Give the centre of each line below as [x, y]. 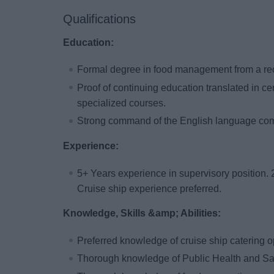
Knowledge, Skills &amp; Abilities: [143, 213]
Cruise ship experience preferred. [151, 188]
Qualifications [100, 19]
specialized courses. [122, 103]
